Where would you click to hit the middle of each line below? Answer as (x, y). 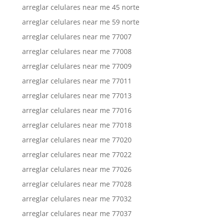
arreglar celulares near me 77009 (77, 66)
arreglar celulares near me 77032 (77, 199)
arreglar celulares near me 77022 (77, 154)
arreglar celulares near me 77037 (77, 213)
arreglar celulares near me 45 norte (81, 7)
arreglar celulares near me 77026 (77, 169)
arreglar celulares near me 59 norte (81, 22)
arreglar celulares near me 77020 (77, 140)
